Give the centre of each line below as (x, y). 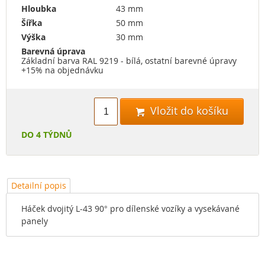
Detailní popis (39, 185)
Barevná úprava (53, 51)
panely (35, 221)
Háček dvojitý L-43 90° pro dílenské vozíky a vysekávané (130, 209)
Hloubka (39, 9)
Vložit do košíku (188, 111)
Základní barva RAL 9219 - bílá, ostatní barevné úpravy (129, 61)
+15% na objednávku (62, 70)
